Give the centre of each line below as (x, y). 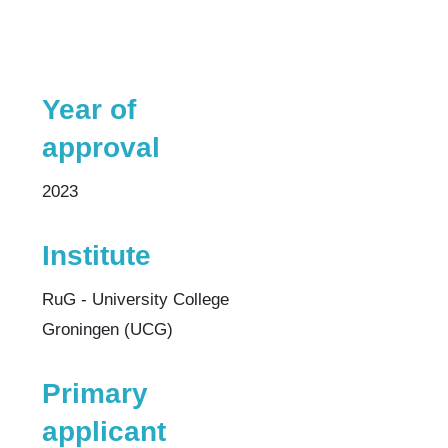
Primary (94, 393)
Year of (88, 109)
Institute (96, 255)
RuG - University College (135, 299)
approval (100, 147)
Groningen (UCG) (107, 329)
